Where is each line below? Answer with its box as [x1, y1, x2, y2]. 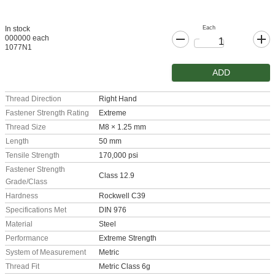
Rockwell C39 [99, 192, 145, 201]
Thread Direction [6, 95, 61, 104]
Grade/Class [6, 177, 47, 187]
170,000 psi [99, 151, 138, 160]
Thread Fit [6, 262, 39, 271]
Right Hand [99, 95, 137, 104]
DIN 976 [99, 206, 126, 215]
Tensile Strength [6, 151, 60, 160]
